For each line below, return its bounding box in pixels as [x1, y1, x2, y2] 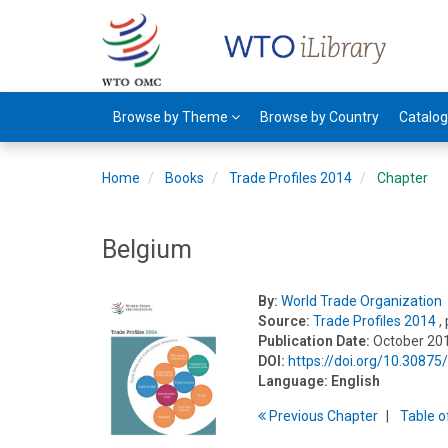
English [331, 373, 381, 389]
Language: [258, 373, 329, 389]
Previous [266, 408, 328, 424]
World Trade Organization [281, 293, 443, 309]
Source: [258, 313, 311, 329]
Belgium [102, 235, 192, 264]
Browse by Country [260, 109, 379, 125]
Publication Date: [258, 333, 371, 349]
